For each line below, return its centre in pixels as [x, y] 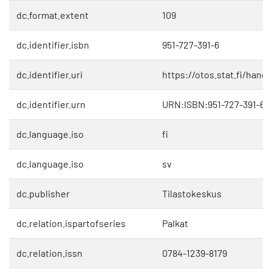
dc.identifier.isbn [53, 45]
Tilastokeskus [192, 194]
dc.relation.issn [49, 253]
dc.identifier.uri [49, 75]
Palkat [175, 223]
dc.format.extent [53, 15]
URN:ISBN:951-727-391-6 [213, 104]
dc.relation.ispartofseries [71, 223]
